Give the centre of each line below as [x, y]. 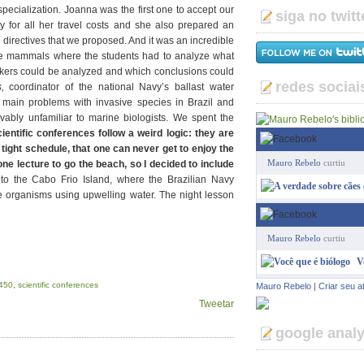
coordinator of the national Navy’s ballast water [119, 87]
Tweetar [217, 304]
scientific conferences [58, 285]
